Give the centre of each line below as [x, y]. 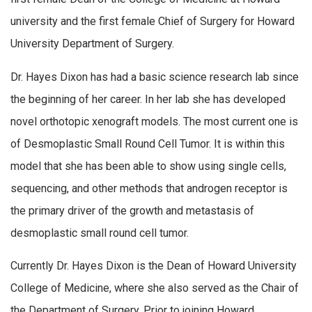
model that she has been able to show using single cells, [148, 166]
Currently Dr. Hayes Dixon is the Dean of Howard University [154, 266]
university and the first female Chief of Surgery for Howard [153, 21]
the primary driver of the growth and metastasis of [132, 210]
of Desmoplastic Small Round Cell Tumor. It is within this [148, 143]
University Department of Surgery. [92, 43]
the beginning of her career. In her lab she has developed [148, 99]
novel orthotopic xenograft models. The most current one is [154, 121]
